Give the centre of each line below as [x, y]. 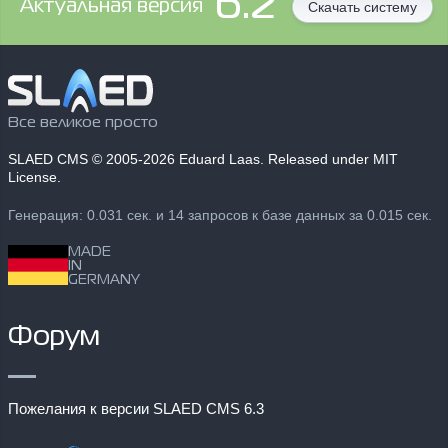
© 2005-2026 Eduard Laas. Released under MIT [243, 160]
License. [34, 178]
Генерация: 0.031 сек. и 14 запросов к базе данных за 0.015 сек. [220, 216]
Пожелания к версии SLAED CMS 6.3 [136, 409]
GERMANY [104, 280]
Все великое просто [83, 123]
